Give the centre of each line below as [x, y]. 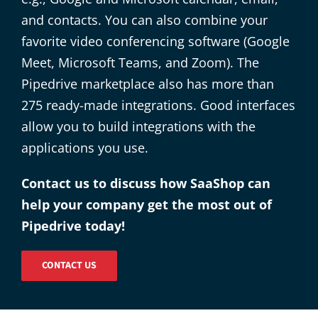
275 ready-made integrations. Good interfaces [158, 105]
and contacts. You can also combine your [144, 20]
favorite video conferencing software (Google [155, 42]
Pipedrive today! [73, 226]
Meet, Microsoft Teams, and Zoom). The [140, 63]
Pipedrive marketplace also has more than [147, 84]
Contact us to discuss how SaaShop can [146, 183]
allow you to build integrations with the [138, 127]
